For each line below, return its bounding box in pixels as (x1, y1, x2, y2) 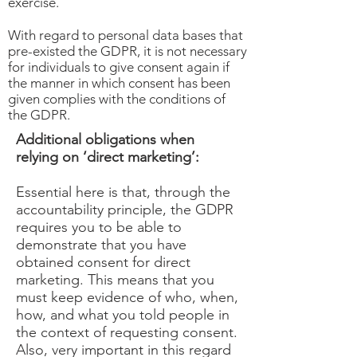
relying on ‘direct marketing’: (16, 148, 199, 166)
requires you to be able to (16, 218, 182, 236)
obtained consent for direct (16, 253, 190, 271)
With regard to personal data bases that (8, 27, 243, 43)
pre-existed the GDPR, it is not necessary (8, 43, 247, 59)
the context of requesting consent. (16, 324, 237, 341)
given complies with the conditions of (8, 91, 226, 107)
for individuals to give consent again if (8, 59, 229, 75)
